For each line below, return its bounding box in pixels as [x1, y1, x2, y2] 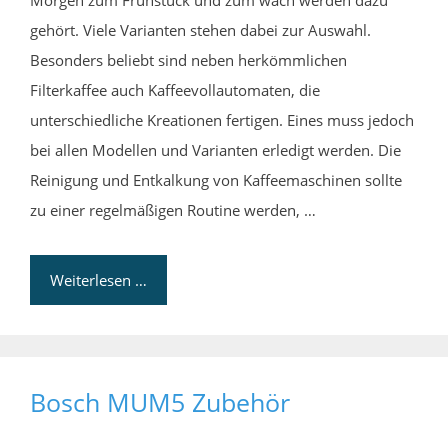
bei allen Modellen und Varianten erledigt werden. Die [30, 140, 401, 161]
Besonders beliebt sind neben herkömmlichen [30, 50, 347, 71]
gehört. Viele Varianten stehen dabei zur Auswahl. [30, 20, 371, 41]
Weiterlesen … [50, 270, 147, 291]
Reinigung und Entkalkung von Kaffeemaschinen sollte [30, 170, 402, 191]
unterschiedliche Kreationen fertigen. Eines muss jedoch [30, 110, 414, 131]
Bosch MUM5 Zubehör [30, 385, 290, 420]
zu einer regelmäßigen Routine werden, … [30, 200, 316, 221]
